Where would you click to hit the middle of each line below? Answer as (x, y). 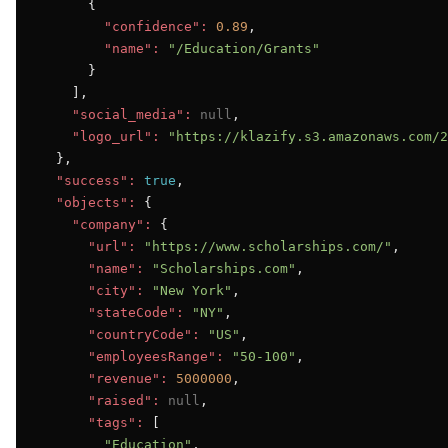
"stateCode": (136, 312)
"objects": (96, 202)
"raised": (124, 400)
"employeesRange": (156, 356)
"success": (96, 180)
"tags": (116, 422)
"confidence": (156, 26)
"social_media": (132, 114)
